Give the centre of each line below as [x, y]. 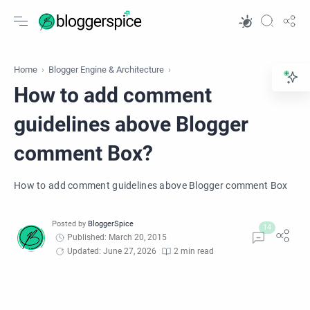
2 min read [194, 251]
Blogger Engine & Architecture [106, 70]
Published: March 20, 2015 [117, 237]
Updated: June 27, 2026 [112, 251]
